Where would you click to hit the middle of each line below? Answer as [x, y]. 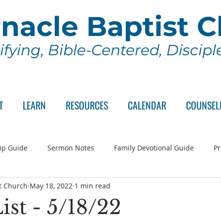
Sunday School [167, 187]
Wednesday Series [92, 187]
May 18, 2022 [51, 185]
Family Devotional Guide [154, 147]
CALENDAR [147, 105]
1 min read [92, 185]
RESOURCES [87, 105]
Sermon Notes [71, 147]
